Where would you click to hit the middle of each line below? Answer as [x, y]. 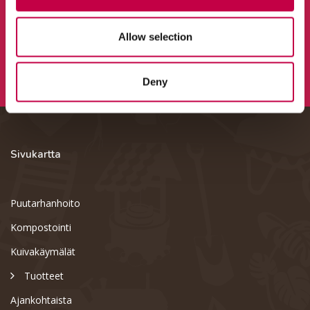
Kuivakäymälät [43, 251]
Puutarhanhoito [45, 203]
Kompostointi [41, 227]
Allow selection [155, 36]
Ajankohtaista [41, 300]
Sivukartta [36, 154]
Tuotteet [44, 275]
